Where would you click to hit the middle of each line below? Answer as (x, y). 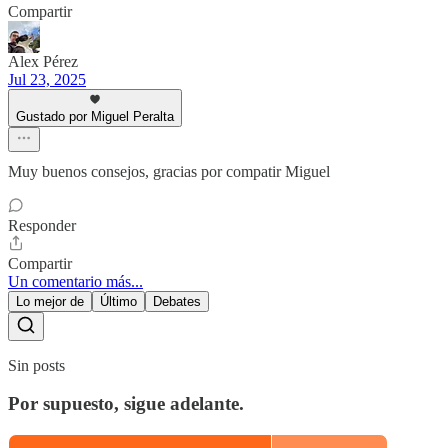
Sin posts (36, 365)
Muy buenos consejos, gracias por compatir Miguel (169, 171)
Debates (177, 301)
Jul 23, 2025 (47, 79)
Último (118, 301)
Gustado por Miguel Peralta (95, 116)
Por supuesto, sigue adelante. (126, 404)
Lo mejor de (50, 301)
